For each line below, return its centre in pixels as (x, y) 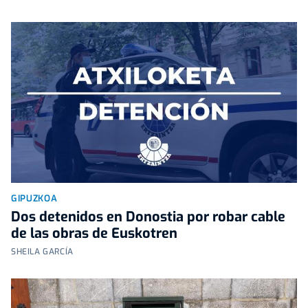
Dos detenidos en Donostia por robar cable (148, 217)
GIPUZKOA (34, 198)
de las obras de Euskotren (94, 233)
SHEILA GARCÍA (42, 251)
